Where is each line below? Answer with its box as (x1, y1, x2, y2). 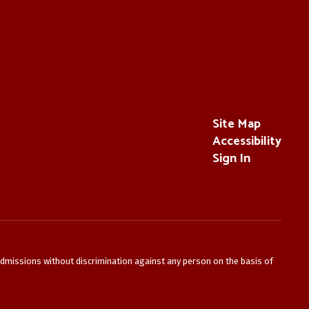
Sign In (212, 148, 250, 169)
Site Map (212, 113, 261, 134)
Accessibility (212, 130, 281, 152)
